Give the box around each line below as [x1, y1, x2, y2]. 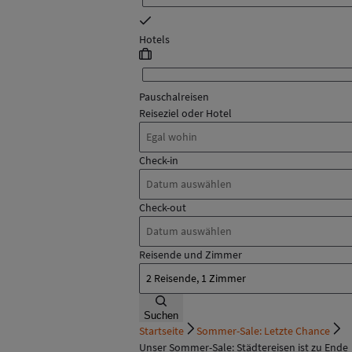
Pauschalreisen [139, 90, 209, 104]
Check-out [139, 200, 186, 215]
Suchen [144, 310, 178, 322]
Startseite [139, 324, 184, 339]
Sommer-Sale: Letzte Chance [196, 324, 330, 339]
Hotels [139, 32, 170, 47]
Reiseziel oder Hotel [139, 106, 232, 121]
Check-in [139, 153, 178, 168]
